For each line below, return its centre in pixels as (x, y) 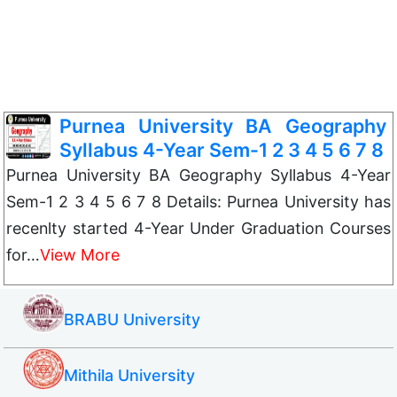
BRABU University (132, 319)
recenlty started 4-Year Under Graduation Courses (198, 228)
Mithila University (129, 375)
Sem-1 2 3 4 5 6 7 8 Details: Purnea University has (198, 202)
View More (80, 255)
